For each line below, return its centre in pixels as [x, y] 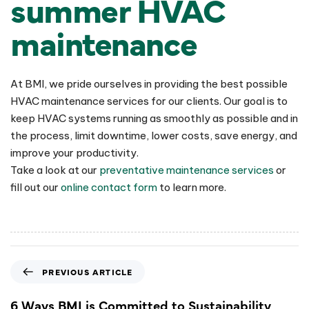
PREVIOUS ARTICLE [88, 272]
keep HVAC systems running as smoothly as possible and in [154, 118]
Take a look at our [55, 170]
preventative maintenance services [187, 170]
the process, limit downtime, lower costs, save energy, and [154, 135]
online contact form [109, 187]
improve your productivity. [74, 152]
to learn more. [192, 187]
